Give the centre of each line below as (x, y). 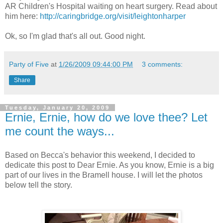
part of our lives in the (44, 175)
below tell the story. (39, 185)
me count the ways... (60, 131)
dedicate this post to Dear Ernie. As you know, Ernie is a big (110, 165)
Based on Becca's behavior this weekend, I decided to (100, 155)
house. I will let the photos (156, 175)
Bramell (96, 175)
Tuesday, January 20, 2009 (57, 107)
